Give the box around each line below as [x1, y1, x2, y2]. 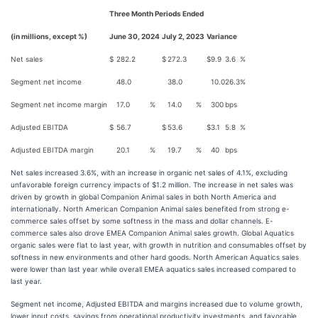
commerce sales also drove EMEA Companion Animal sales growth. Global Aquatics [11, 229, 294, 237]
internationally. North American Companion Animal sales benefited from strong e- [11, 204, 290, 213]
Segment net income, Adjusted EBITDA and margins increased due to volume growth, [11, 300, 302, 308]
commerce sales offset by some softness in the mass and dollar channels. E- [11, 216, 273, 225]
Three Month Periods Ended [109, 9, 204, 18]
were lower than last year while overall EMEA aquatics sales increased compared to [11, 265, 296, 273]
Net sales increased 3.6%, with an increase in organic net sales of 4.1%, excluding [11, 168, 287, 177]
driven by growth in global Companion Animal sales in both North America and [11, 192, 276, 201]
